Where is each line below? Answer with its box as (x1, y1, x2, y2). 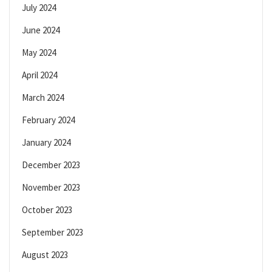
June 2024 (22, 24, 59, 36)
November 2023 (22, 182, 80, 194)
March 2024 (22, 92, 64, 104)
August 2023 (22, 249, 68, 261)
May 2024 (22, 47, 56, 59)
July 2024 (22, 2, 56, 14)
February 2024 (22, 114, 75, 126)
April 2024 (22, 69, 57, 81)
